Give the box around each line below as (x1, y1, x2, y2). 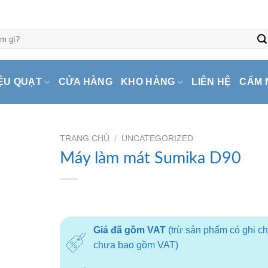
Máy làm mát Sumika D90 (59, 150, 241, 166)
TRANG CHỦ (59, 134, 109, 143)
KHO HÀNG (121, 77, 175, 87)
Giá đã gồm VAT (93, 224, 166, 235)
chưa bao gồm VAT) (93, 239, 178, 250)
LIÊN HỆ (191, 77, 232, 87)
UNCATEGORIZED (121, 134, 193, 143)
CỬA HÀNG (58, 77, 113, 87)
